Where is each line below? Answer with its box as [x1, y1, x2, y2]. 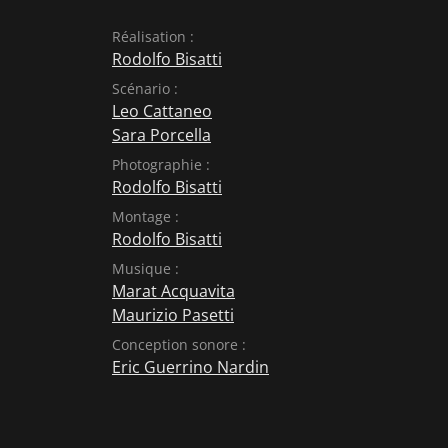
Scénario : [112, 79, 178, 98]
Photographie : [112, 155, 210, 174]
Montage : [112, 207, 179, 226]
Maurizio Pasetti [112, 304, 234, 326]
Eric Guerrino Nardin [112, 356, 269, 378]
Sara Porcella [112, 124, 211, 146]
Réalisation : [112, 27, 194, 46]
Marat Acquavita [112, 280, 235, 302]
